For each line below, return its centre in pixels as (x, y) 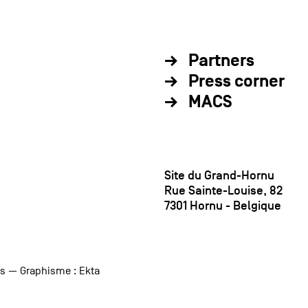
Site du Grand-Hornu (219, 176)
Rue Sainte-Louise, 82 (223, 191)
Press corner (236, 82)
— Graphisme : (42, 271)
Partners (221, 61)
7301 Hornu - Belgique (222, 206)
